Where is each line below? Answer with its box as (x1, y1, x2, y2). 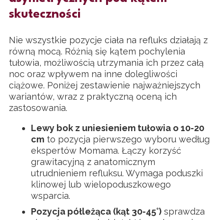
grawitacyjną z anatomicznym (31, 156, 155, 167)
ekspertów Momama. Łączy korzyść (31, 145, 181, 156)
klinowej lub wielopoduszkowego (31, 179, 171, 190)
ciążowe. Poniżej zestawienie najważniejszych (9, 80, 200, 90)
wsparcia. (31, 190, 70, 201)
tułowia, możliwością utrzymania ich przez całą (9, 57, 204, 68)
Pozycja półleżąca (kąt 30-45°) (31, 206, 162, 217)
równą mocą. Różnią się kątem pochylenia (9, 46, 185, 56)
